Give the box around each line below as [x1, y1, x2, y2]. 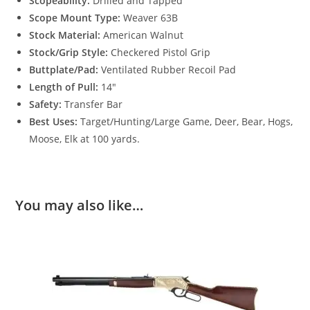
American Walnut [103, 28, 184, 42]
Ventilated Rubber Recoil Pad [101, 63, 237, 77]
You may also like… [15, 196, 144, 215]
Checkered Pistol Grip [111, 46, 211, 60]
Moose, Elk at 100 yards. [29, 132, 140, 146]
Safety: [29, 98, 65, 111]
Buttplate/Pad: [29, 63, 102, 77]
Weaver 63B [123, 11, 179, 25]
